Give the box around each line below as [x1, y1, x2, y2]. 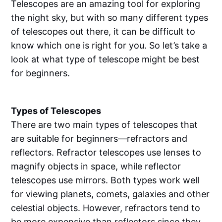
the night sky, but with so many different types [11, 12, 209, 23]
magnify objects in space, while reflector [11, 161, 181, 171]
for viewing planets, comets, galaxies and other [11, 188, 210, 199]
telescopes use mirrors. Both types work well [11, 174, 200, 185]
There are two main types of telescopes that [11, 119, 198, 130]
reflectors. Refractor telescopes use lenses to [11, 147, 202, 158]
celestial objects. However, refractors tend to [11, 202, 201, 213]
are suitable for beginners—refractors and [11, 133, 188, 144]
